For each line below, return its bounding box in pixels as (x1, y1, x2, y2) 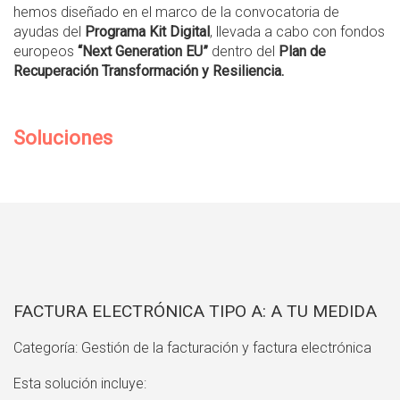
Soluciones (13, 126, 112, 150)
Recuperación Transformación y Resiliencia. (13, 62, 284, 80)
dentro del (208, 43, 279, 61)
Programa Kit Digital (85, 23, 210, 41)
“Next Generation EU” (78, 43, 208, 61)
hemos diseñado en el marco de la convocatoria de (13, 4, 339, 21)
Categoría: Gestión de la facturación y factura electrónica (13, 339, 371, 357)
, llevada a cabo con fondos (210, 23, 385, 41)
